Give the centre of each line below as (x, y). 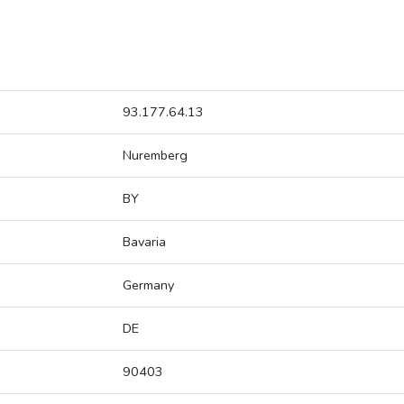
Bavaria (144, 242)
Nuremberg (155, 156)
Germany (148, 285)
